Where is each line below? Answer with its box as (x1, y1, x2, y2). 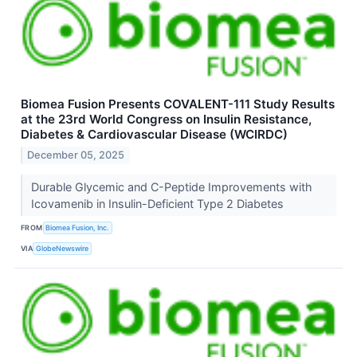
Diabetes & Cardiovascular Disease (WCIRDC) (21, 126, 288, 142)
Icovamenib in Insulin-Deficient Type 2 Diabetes (30, 196, 287, 210)
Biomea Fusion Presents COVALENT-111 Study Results (21, 96, 335, 112)
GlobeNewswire (36, 244, 89, 253)
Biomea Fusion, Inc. (45, 223, 110, 233)
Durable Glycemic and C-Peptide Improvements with (30, 179, 312, 194)
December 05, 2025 (27, 148, 125, 161)
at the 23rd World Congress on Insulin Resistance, (21, 111, 312, 127)
